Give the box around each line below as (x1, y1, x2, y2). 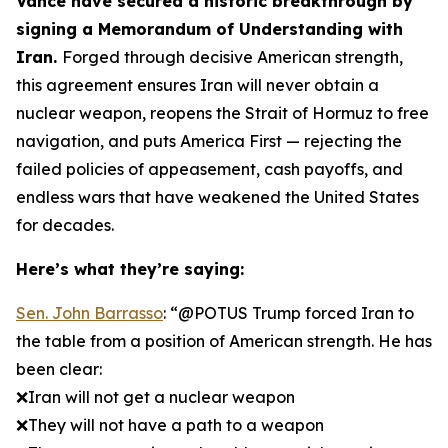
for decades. (16, 215, 114, 235)
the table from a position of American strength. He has (16, 331, 432, 351)
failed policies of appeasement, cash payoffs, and (16, 159, 403, 179)
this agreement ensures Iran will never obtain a (16, 75, 379, 95)
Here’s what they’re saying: (16, 259, 244, 279)
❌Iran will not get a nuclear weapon (16, 387, 295, 407)
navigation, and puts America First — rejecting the (16, 131, 402, 151)
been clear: (16, 359, 102, 379)
